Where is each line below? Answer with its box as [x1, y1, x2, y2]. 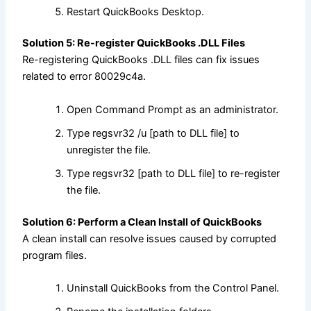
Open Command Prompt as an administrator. [67, 103, 279, 116]
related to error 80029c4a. [22, 70, 146, 83]
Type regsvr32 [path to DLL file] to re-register [67, 167, 280, 180]
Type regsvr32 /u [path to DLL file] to [67, 126, 240, 140]
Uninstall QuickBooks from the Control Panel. [67, 282, 280, 295]
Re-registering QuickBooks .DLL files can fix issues [22, 53, 260, 67]
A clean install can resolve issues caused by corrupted [22, 232, 277, 245]
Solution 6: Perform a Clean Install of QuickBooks [22, 215, 262, 228]
